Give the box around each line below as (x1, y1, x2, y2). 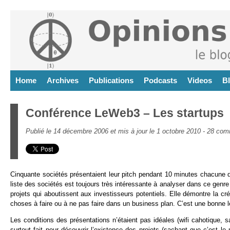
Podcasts (144, 76, 177, 85)
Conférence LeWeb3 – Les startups (26, 106, 224, 120)
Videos (187, 76, 212, 85)
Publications (89, 76, 133, 85)
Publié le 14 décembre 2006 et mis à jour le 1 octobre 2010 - (26, 127, 207, 135)
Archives (47, 76, 79, 85)
